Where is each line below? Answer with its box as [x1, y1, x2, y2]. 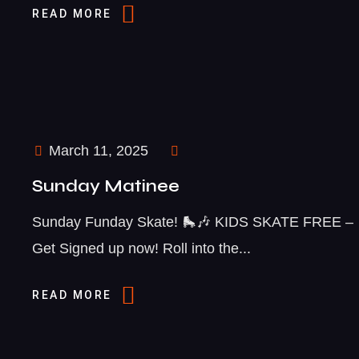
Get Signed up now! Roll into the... [32, 240, 251, 256]
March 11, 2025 [45, 142, 148, 159]
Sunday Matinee [32, 175, 179, 196]
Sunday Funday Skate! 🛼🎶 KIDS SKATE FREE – [32, 213, 353, 230]
